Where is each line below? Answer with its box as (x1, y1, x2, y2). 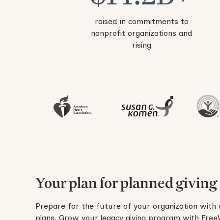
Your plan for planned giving (35, 173, 217, 192)
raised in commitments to (94, 17, 189, 27)
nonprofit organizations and (90, 28, 192, 38)
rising (132, 40, 151, 50)
